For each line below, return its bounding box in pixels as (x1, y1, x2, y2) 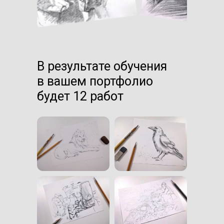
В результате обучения (37, 59, 167, 74)
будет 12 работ (37, 89, 123, 104)
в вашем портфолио (37, 74, 153, 89)
